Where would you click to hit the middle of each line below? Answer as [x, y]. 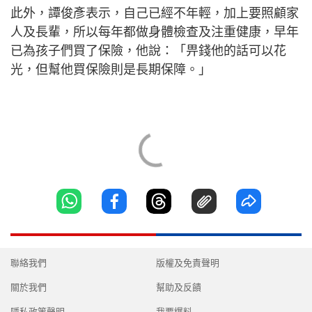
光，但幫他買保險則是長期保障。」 [111, 69]
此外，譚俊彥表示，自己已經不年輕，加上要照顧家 [155, 13]
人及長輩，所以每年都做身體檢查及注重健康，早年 [155, 32]
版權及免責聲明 [188, 263]
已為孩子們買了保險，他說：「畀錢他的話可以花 [148, 50]
